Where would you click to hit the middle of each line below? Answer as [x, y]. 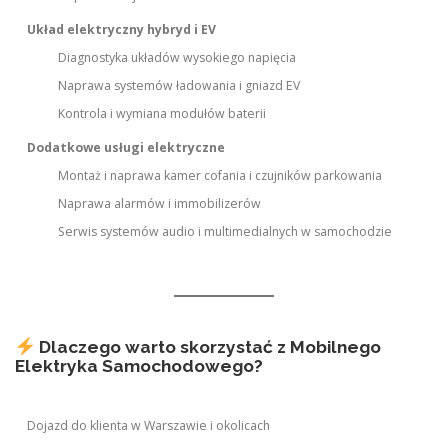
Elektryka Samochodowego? [139, 366]
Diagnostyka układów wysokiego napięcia [176, 58]
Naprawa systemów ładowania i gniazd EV [178, 86]
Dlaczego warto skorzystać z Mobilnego [209, 347]
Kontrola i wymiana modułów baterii [161, 114]
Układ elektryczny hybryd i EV [122, 30]
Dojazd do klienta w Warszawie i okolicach [149, 426]
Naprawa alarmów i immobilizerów [159, 204]
